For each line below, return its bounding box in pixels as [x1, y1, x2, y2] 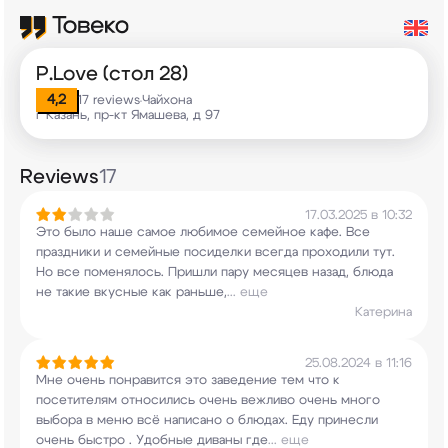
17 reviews [77, 94, 140, 107]
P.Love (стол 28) [36, 64, 188, 84]
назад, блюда [308, 266, 393, 279]
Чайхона [142, 94, 192, 107]
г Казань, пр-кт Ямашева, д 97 [36, 109, 220, 122]
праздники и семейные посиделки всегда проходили [36, 246, 369, 259]
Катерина [355, 306, 412, 319]
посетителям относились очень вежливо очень [36, 394, 337, 407]
